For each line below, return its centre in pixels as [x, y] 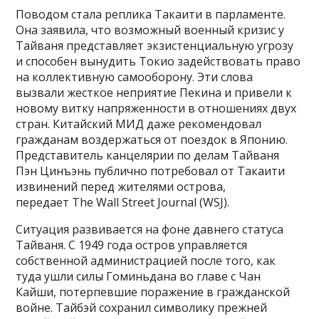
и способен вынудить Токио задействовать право [158, 62]
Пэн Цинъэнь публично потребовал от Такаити [151, 171]
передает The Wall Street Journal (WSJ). [123, 203]
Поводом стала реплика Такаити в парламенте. [151, 15]
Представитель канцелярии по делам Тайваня [148, 156]
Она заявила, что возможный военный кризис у [150, 30]
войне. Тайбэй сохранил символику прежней [142, 308]
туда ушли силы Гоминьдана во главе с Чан [138, 277]
